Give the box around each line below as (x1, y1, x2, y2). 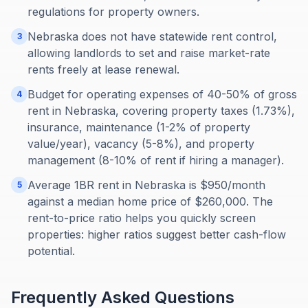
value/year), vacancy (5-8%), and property (27, 137, 254, 151)
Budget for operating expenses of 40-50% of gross (27, 87, 297, 101)
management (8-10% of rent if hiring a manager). (27, 153, 284, 167)
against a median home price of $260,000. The (27, 195, 273, 208)
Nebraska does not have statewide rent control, (27, 30, 277, 43)
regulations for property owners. (27, 5, 199, 19)
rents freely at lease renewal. (27, 63, 179, 76)
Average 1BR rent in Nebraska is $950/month (27, 178, 265, 192)
